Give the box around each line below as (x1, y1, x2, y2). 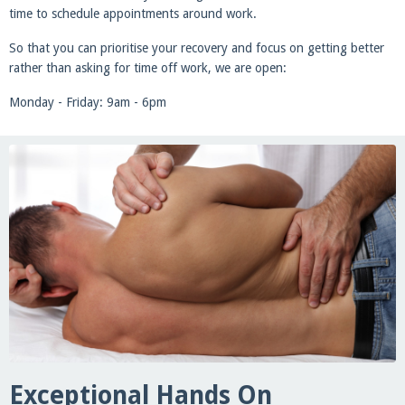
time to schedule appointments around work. (9, 6, 257, 22)
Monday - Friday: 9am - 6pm (9, 95, 166, 110)
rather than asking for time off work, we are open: (9, 61, 287, 76)
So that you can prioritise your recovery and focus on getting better (9, 41, 384, 56)
